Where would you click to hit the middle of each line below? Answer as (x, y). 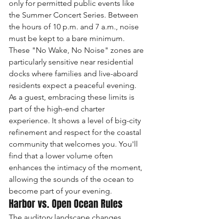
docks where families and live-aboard (74, 73)
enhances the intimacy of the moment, (77, 167)
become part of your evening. (60, 191)
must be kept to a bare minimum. (68, 38)
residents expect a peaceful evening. (74, 85)
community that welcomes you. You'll (74, 144)
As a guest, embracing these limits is (73, 97)
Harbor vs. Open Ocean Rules (66, 204)
